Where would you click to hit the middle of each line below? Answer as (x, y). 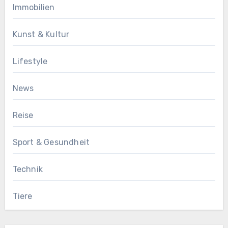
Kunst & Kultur (41, 34)
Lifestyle (30, 61)
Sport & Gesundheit (51, 142)
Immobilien (34, 7)
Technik (27, 169)
